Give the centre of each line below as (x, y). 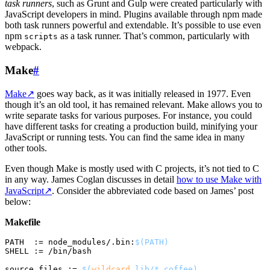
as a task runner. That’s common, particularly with (154, 36)
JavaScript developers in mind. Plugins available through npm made (133, 14)
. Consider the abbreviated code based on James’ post (153, 191)
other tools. (26, 148)
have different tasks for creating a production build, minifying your (131, 127)
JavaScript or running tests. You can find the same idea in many (125, 137)
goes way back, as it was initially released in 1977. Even (143, 94)
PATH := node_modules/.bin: (70, 242)
